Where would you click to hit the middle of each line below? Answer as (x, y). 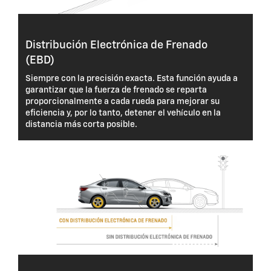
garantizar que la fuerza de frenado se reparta (116, 90)
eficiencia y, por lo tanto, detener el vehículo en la (123, 113)
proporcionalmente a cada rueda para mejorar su (122, 102)
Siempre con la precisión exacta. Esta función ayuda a (131, 79)
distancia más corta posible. (81, 125)
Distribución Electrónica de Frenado (116, 46)
